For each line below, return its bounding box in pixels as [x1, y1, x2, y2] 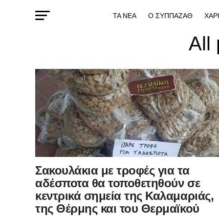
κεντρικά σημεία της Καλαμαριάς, [35, 189, 214, 203]
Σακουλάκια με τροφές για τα [35, 164, 190, 177]
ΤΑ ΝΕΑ [113, 12, 136, 20]
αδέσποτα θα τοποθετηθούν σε [35, 176, 200, 190]
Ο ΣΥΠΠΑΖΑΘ [148, 12, 193, 20]
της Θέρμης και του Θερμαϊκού [35, 202, 199, 216]
